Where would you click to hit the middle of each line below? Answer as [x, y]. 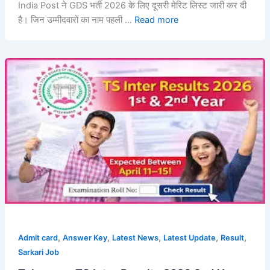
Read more [156, 20]
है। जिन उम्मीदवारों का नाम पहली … [76, 20]
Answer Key [85, 238]
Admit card [38, 238]
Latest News [135, 238]
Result [232, 238]
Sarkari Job [38, 253]
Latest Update [189, 238]
